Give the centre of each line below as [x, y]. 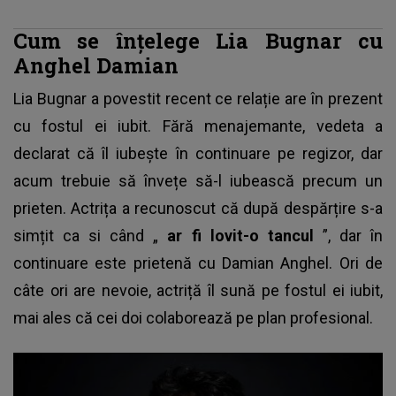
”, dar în [353, 235]
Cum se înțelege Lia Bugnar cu [198, 40]
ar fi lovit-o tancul [245, 235]
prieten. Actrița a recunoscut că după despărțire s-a [198, 208]
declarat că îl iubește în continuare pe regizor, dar [198, 153]
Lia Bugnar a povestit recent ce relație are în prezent [198, 98]
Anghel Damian [96, 65]
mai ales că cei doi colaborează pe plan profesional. [195, 317]
